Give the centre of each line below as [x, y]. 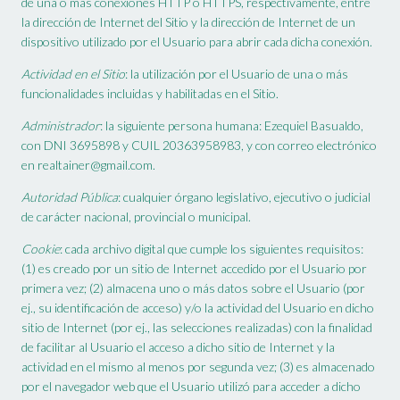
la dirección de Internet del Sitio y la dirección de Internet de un [188, 22]
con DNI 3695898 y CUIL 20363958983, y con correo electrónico [199, 146]
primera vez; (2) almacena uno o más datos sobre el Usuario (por [193, 288]
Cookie [41, 249]
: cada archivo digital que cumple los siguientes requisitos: [212, 249]
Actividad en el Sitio [73, 74]
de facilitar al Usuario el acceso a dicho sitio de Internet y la [178, 347]
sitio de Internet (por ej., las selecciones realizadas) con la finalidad [197, 328]
